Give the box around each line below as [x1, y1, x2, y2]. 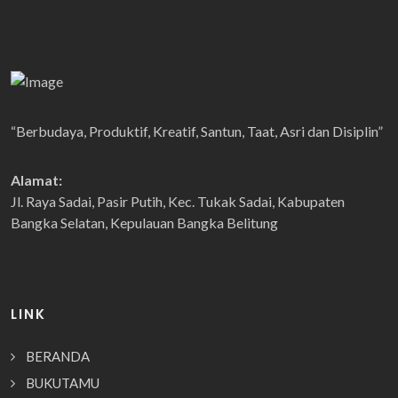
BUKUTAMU [26, 375, 99, 392]
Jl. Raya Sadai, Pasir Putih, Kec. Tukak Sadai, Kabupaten [11, 193, 345, 211]
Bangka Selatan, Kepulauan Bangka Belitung [11, 214, 278, 232]
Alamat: [11, 171, 62, 189]
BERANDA [26, 348, 90, 365]
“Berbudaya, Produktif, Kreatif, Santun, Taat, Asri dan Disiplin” [11, 123, 383, 140]
